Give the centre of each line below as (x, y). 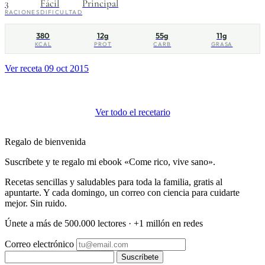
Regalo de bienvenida (45, 142)
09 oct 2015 (67, 69)
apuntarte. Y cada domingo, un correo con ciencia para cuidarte (122, 193)
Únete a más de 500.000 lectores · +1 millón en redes (104, 224)
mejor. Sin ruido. (36, 203)
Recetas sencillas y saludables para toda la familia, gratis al (114, 182)
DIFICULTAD (62, 12)
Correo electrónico (39, 244)
